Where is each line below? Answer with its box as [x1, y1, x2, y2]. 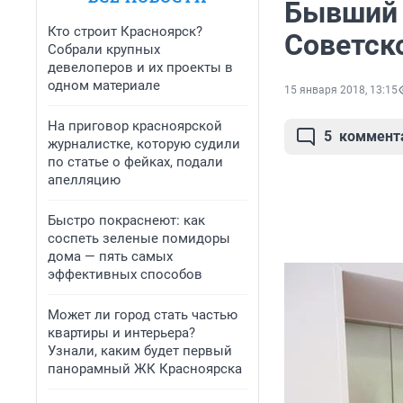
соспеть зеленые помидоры [48, 230, 230, 246]
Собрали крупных [48, 41, 160, 58]
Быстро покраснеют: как [48, 212, 205, 228]
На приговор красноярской [48, 118, 222, 134]
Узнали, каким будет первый [48, 343, 232, 359]
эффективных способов [48, 266, 202, 282]
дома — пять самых [48, 248, 173, 264]
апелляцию [48, 172, 121, 188]
